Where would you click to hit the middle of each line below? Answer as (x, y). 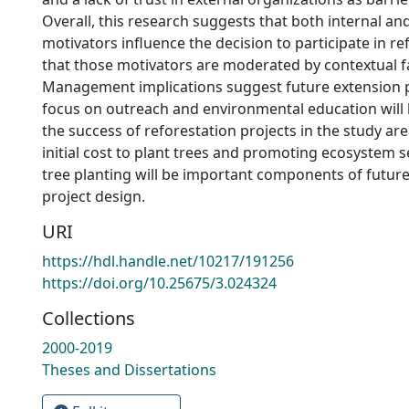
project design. (94, 196)
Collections (89, 318)
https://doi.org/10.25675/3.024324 (159, 283)
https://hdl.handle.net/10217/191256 (168, 261)
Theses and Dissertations (129, 370)
